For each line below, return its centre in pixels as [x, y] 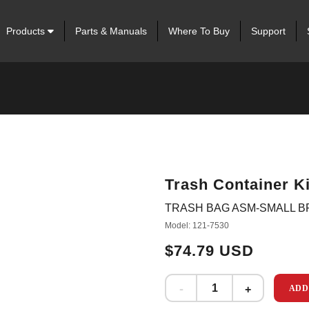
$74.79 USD [209, 251]
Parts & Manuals [111, 31]
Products [27, 31]
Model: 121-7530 [197, 226]
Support [268, 31]
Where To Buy [199, 31]
